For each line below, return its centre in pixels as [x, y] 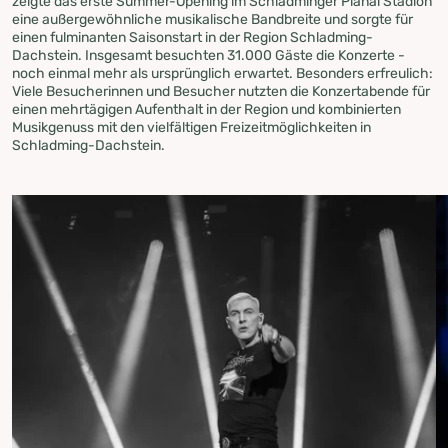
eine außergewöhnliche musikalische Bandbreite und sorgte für [212, 19]
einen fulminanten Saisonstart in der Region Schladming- [192, 37]
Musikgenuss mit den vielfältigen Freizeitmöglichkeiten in [191, 127]
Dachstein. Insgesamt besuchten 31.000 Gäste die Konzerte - [208, 55]
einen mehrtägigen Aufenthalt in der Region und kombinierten [206, 109]
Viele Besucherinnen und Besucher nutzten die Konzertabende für [221, 91]
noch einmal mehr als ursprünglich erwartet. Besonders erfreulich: [222, 73]
